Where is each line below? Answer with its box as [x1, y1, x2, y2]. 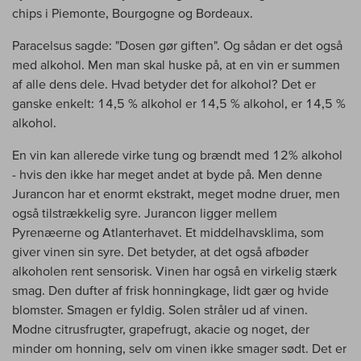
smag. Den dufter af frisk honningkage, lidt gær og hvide [12, 282, 329, 297]
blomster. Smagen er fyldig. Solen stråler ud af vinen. [12, 301, 308, 317]
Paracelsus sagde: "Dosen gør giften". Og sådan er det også [12, 37, 342, 52]
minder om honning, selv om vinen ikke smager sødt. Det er [12, 340, 346, 355]
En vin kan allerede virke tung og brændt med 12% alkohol [12, 147, 342, 162]
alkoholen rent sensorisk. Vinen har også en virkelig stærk [12, 263, 337, 278]
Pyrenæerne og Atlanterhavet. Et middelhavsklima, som [12, 224, 324, 239]
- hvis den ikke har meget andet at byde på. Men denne [12, 166, 322, 181]
